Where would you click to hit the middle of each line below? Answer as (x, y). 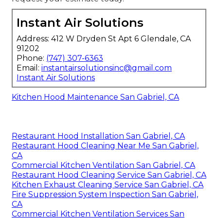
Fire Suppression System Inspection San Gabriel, (105, 194)
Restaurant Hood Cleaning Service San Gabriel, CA (109, 175)
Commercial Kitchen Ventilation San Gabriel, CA (103, 165)
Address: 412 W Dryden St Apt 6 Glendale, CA (104, 38)
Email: (29, 68)
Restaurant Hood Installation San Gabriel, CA (98, 136)
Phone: (31, 58)
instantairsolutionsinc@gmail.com (107, 68)
